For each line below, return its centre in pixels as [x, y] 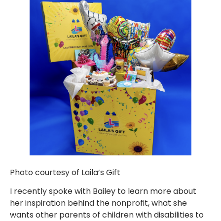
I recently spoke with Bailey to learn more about [103, 191]
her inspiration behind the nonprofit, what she [98, 203]
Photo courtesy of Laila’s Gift [65, 172]
